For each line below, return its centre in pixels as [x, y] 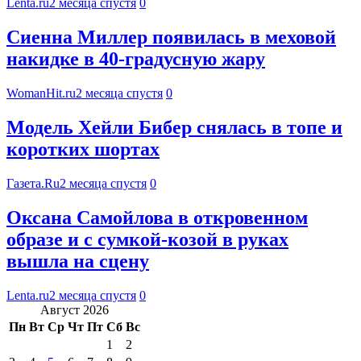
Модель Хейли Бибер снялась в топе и [174, 128]
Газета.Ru [33, 183]
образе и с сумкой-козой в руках [147, 239]
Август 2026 [75, 309]
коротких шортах [83, 149]
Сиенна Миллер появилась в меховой [171, 37]
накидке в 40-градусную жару [136, 59]
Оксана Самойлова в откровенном [157, 217]
